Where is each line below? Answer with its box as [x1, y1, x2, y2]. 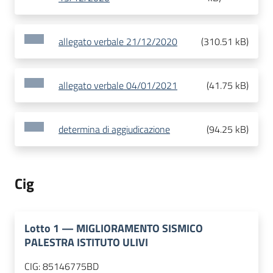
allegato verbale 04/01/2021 [58, 78, 177, 93]
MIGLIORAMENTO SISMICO [76, 220, 203, 237]
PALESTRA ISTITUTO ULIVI [24, 234, 148, 251]
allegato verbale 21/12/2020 [58, 34, 177, 49]
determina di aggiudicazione [58, 122, 170, 137]
